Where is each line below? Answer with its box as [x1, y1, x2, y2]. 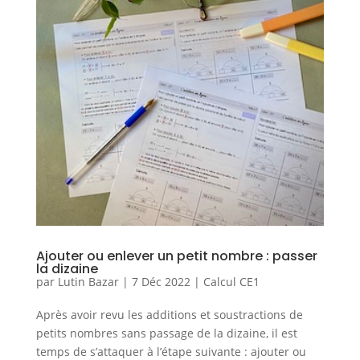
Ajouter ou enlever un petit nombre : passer [35, 246, 317, 265]
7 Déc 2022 [131, 273, 190, 289]
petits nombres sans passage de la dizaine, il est [35, 325, 297, 341]
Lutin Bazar [57, 273, 119, 289]
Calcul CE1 [202, 273, 260, 289]
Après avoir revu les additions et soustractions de [35, 306, 303, 322]
